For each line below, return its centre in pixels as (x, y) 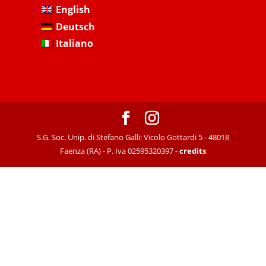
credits (192, 151)
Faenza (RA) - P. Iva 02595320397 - (119, 151)
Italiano (75, 44)
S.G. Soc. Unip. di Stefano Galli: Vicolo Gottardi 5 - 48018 (133, 137)
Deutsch (76, 26)
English (73, 10)
